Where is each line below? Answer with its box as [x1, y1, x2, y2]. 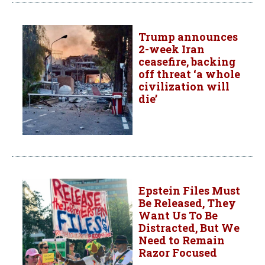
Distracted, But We [138, 221, 240, 235]
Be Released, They [138, 196, 236, 211]
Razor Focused [138, 245, 217, 260]
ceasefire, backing [138, 54, 235, 69]
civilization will [138, 79, 230, 94]
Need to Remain [138, 233, 225, 248]
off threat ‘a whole [138, 67, 240, 82]
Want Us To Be [138, 208, 218, 223]
